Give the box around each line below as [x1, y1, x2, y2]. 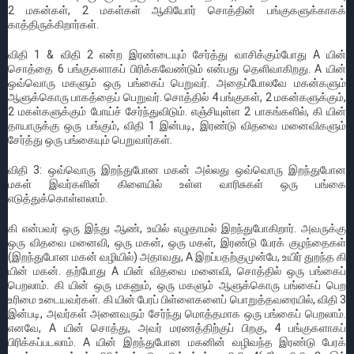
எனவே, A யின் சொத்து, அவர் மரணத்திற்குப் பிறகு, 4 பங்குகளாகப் [8, 321, 346, 334]
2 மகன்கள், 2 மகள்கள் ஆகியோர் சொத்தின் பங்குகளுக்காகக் [8, 3, 346, 17]
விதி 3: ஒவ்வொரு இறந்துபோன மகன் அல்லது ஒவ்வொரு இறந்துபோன [8, 163, 346, 176]
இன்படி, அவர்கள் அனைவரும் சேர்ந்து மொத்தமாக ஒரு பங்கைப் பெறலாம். [8, 307, 346, 320]
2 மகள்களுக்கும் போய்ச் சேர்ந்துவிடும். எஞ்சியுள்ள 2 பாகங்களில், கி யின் [8, 104, 346, 118]
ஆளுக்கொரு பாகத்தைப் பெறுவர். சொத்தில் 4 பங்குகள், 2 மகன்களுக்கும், [8, 90, 346, 104]
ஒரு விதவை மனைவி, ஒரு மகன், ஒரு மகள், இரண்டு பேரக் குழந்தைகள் [8, 235, 346, 249]
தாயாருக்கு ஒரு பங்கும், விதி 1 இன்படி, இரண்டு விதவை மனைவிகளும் [8, 119, 346, 132]
